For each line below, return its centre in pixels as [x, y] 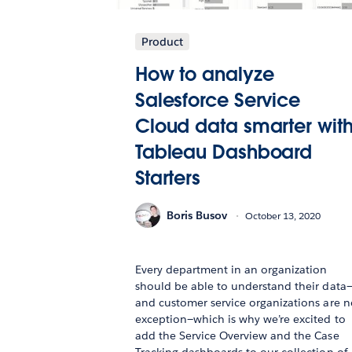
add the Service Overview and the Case [237, 336]
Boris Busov [196, 215]
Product [162, 42]
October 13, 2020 [282, 215]
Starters [168, 178]
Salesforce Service [218, 101]
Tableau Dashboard [224, 152]
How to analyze [204, 75]
